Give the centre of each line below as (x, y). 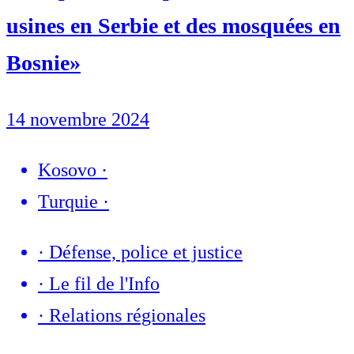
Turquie (68, 201)
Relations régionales (127, 315)
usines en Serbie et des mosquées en (173, 25)
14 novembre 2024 (78, 119)
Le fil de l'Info (104, 283)
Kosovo (67, 169)
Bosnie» (43, 62)
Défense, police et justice (146, 252)
